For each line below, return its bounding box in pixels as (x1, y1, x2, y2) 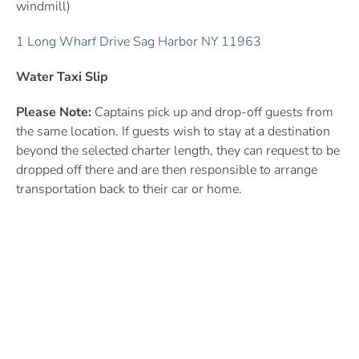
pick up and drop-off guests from (144, 103, 333, 122)
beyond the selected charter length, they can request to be (16, 142, 340, 160)
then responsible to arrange (159, 161, 317, 179)
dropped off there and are (16, 161, 159, 179)
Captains (95, 103, 144, 122)
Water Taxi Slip (16, 68, 108, 87)
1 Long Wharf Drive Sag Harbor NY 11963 (16, 33, 261, 51)
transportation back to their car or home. (16, 180, 242, 199)
